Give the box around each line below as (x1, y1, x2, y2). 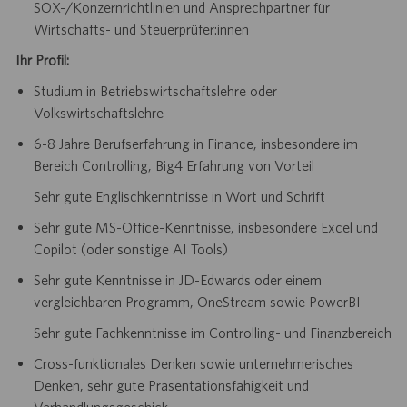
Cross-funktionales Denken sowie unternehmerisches (33, 354, 353, 372)
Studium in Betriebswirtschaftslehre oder (33, 82, 277, 99)
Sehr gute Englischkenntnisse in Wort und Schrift (33, 187, 325, 204)
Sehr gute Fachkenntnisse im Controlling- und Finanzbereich (33, 323, 392, 341)
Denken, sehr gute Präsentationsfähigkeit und (33, 376, 309, 393)
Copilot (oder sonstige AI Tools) (33, 240, 228, 257)
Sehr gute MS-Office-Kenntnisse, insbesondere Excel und (33, 218, 378, 235)
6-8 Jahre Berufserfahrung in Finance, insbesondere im (33, 134, 358, 152)
